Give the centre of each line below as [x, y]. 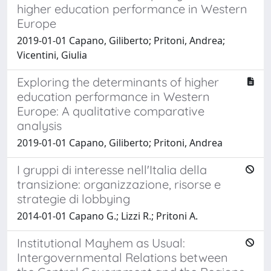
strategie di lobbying [73, 198]
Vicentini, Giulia [52, 55]
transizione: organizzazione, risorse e [119, 184]
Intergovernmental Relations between [122, 257]
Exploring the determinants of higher [118, 82]
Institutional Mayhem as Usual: [101, 243]
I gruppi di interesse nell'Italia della [112, 169]
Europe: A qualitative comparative [111, 111]
